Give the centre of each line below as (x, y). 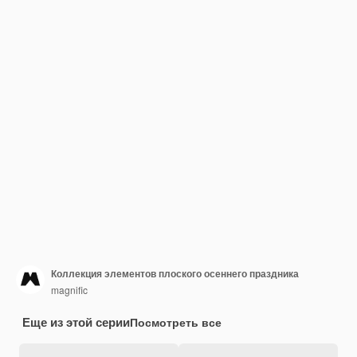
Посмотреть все (176, 322)
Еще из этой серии (76, 322)
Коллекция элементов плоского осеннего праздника (175, 273)
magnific (69, 289)
